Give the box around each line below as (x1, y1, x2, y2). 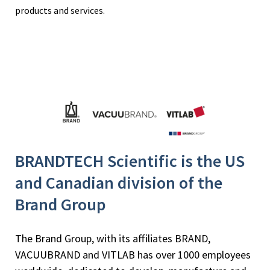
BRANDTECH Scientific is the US (15, 150, 245, 172)
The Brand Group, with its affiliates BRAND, (15, 231, 210, 246)
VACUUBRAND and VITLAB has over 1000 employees (15, 248, 251, 262)
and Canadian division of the (15, 172, 222, 194)
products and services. (15, 4, 105, 17)
